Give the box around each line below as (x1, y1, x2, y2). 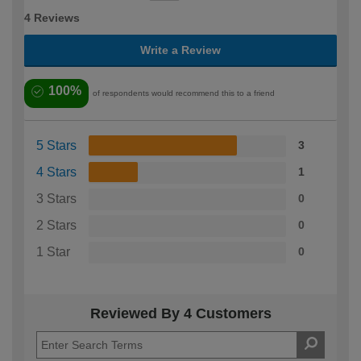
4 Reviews (24, 10, 80, 24)
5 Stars (36, 138, 77, 152)
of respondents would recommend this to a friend (93, 88, 275, 98)
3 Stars (36, 191, 77, 205)
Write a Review (140, 43, 221, 56)
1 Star (36, 244, 70, 259)
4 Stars (36, 164, 77, 179)
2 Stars (36, 218, 77, 232)
